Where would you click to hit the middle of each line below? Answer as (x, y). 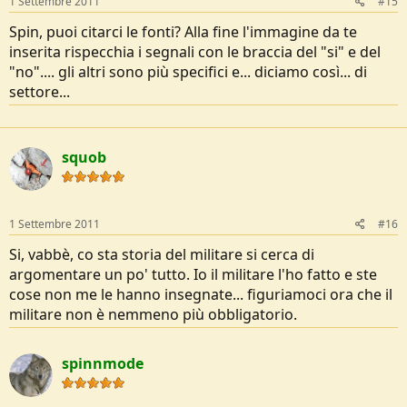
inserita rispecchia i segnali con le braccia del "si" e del (195, 51)
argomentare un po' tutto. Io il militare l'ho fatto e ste (193, 274)
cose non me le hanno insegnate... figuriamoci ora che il (201, 294)
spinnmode (103, 363)
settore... (40, 91)
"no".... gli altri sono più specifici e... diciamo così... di (188, 71)
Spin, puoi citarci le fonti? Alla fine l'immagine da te (183, 31)
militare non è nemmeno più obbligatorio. (153, 314)
